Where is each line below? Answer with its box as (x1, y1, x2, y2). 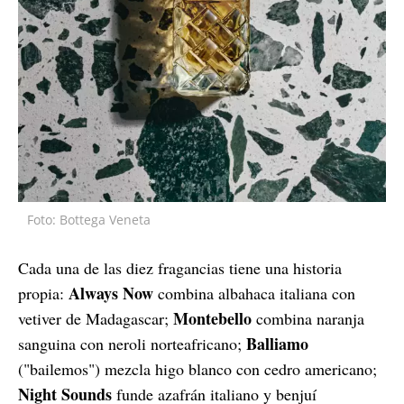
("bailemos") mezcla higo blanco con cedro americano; (18, 357, 377, 380)
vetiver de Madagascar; (18, 307, 173, 329)
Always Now (69, 280, 153, 305)
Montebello (173, 306, 252, 330)
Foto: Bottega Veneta (27, 210, 151, 228)
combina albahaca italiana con (153, 281, 355, 304)
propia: (18, 281, 69, 304)
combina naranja (252, 307, 364, 329)
